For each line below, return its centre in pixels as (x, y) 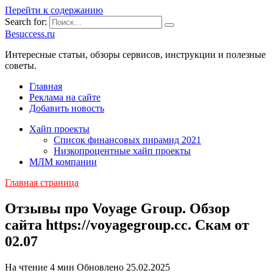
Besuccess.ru (30, 34)
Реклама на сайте (65, 97)
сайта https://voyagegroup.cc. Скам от (127, 225)
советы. (21, 66)
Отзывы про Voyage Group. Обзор (117, 208)
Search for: (26, 22)
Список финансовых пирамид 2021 (127, 140)
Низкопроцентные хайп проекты (122, 151)
